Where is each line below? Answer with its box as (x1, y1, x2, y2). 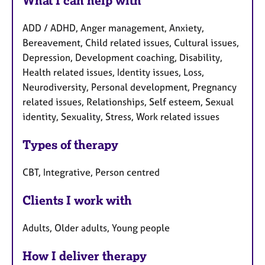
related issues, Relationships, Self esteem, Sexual (22, 96, 234, 108)
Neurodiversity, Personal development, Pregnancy (22, 81, 237, 93)
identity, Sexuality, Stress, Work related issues (22, 111, 219, 123)
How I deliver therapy (22, 248, 147, 263)
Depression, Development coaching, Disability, (22, 51, 222, 64)
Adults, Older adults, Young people (22, 221, 170, 234)
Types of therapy (22, 137, 118, 152)
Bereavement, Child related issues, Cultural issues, (22, 37, 239, 49)
